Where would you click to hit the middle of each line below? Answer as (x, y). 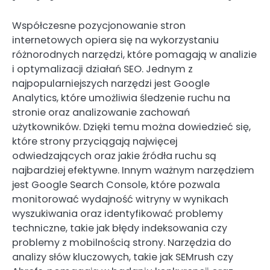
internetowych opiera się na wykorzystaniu (115, 40)
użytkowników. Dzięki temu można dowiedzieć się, (131, 127)
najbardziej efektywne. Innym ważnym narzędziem (133, 170)
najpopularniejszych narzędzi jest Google (111, 83)
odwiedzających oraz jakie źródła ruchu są (114, 155)
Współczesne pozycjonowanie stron (99, 25)
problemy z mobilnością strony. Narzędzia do (122, 242)
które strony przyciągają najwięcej (95, 141)
